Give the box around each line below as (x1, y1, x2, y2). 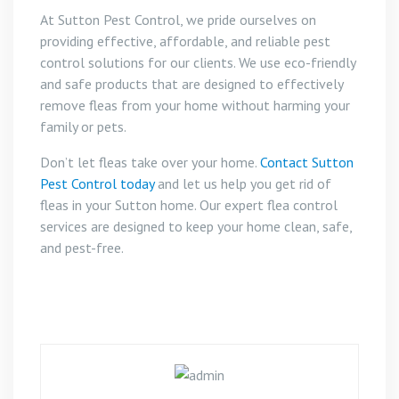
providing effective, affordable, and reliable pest (40, 31, 330, 50)
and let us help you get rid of (154, 174, 331, 192)
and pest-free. (40, 238, 124, 256)
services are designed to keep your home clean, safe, (40, 216, 352, 235)
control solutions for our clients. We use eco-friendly (40, 53, 355, 71)
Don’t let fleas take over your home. (40, 152, 260, 171)
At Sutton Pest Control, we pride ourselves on (40, 10, 316, 28)
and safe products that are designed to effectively (40, 74, 343, 93)
